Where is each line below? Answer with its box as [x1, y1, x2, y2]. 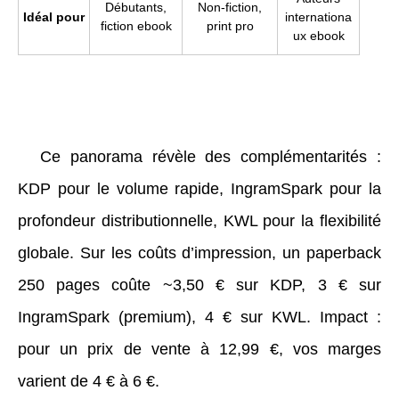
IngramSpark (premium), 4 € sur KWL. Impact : [18, 307, 381, 326]
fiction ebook [100, 18, 172, 33]
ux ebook [292, 28, 345, 43]
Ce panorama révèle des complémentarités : [40, 147, 381, 166]
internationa [285, 9, 352, 24]
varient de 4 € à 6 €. [18, 371, 159, 390]
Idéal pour [23, 9, 85, 24]
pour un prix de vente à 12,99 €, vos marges [18, 339, 381, 358]
